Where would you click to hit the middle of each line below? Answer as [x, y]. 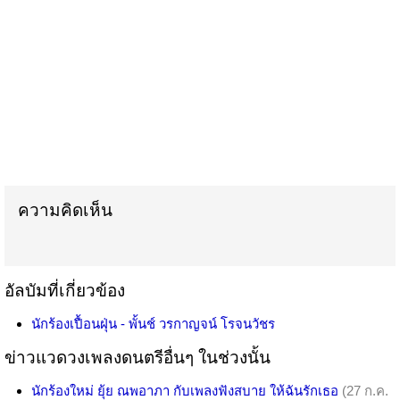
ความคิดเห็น [65, 210]
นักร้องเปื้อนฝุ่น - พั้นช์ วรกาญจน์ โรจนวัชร [153, 323]
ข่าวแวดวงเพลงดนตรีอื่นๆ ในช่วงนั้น [137, 357]
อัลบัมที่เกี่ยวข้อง [65, 290]
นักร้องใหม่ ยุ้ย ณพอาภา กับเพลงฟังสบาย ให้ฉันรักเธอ [185, 390]
